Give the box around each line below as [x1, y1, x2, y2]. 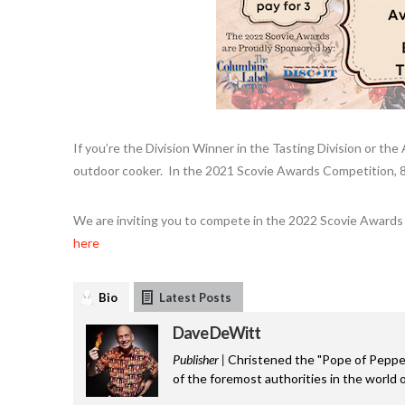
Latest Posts [158, 289, 231, 305]
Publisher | [172, 351, 225, 367]
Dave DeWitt [172, 322, 260, 343]
